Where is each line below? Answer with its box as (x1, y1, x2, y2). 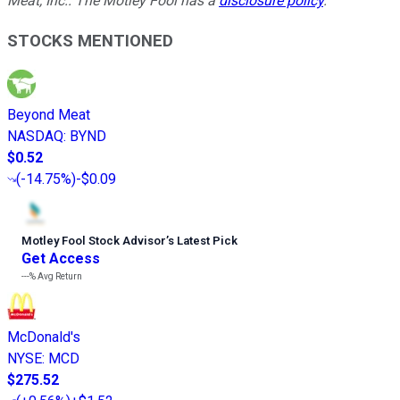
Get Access (21, 250, 100, 268)
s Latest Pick (168, 234, 237, 248)
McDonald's (7, 329, 80, 346)
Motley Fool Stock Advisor (21, 234, 166, 248)
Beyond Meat (7, 106, 90, 124)
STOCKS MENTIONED (7, 30, 173, 51)
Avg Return (36, 271, 82, 282)
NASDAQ (7, 128, 63, 146)
